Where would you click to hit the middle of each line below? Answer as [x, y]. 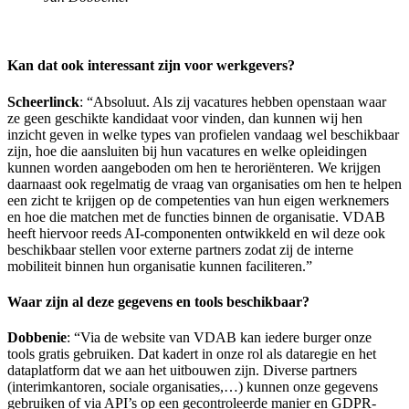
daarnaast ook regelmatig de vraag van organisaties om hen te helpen [204, 184]
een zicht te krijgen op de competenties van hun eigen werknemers [198, 200]
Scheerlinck [43, 101]
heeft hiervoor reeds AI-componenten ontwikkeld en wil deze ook [196, 233]
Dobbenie [37, 338]
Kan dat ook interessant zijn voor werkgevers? [153, 66]
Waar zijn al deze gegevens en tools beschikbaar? [160, 301]
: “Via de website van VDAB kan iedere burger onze [219, 338]
